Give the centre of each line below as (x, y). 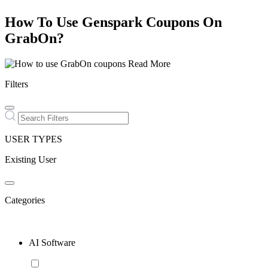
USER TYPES (33, 139)
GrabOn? (34, 38)
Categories (25, 200)
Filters (16, 84)
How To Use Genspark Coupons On (113, 22)
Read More (149, 63)
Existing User (31, 159)
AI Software (52, 242)
